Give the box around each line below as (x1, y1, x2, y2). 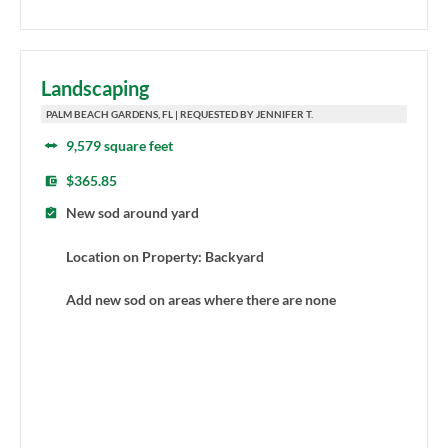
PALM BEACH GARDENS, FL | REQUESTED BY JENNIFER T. (46, 108, 313, 121)
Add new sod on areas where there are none (66, 290, 336, 308)
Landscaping (41, 76, 149, 101)
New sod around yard (66, 204, 199, 222)
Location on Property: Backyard (66, 247, 264, 265)
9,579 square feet (66, 137, 173, 155)
